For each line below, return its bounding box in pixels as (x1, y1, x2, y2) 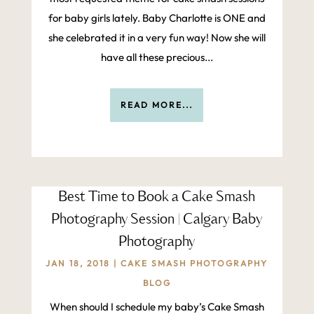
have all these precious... (100, 50, 213, 64)
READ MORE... (121, 100, 193, 111)
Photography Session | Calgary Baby (51, 209, 263, 231)
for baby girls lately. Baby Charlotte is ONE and (48, 11, 266, 25)
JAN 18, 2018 (46, 258, 111, 269)
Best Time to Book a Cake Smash (58, 186, 256, 209)
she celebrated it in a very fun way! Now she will (48, 31, 266, 45)
